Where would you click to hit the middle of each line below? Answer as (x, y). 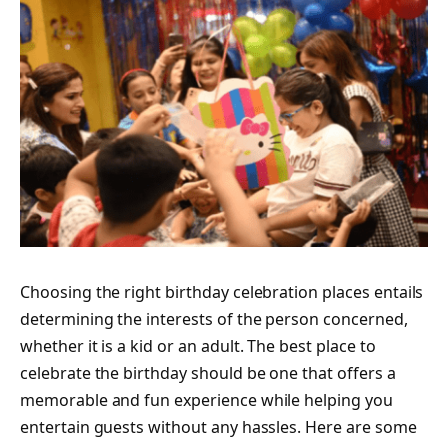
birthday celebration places (267, 291)
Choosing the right (93, 291)
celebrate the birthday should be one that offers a (208, 372)
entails (396, 291)
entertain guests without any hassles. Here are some (218, 426)
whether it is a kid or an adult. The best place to (198, 345)
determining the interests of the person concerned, (214, 318)
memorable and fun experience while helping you (206, 399)
